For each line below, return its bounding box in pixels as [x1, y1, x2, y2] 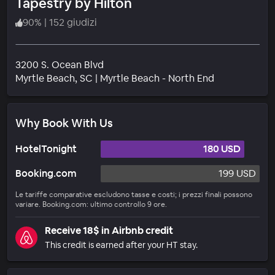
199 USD [219, 166, 256, 180]
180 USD [203, 142, 241, 155]
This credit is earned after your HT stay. [45, 239, 198, 250]
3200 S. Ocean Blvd [15, 58, 104, 71]
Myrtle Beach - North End [100, 71, 214, 85]
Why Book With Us [15, 115, 113, 130]
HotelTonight [15, 142, 77, 155]
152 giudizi [49, 15, 97, 29]
